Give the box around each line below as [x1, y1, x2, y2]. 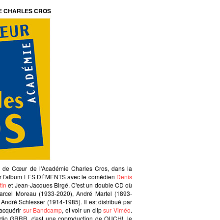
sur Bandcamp [23, 205, 62, 214]
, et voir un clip [62, 205, 104, 214]
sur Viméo [103, 205, 131, 214]
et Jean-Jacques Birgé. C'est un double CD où [6, 180, 132, 189]
